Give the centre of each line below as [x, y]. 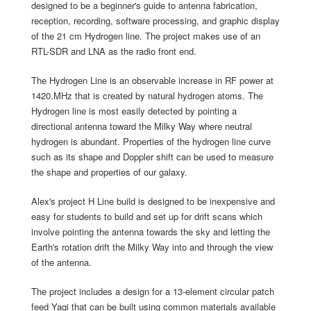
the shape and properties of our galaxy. [109, 172]
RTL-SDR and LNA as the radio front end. [114, 51]
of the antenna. [61, 262]
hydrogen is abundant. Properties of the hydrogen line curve [151, 142]
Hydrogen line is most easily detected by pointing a [134, 111]
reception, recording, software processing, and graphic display [155, 21]
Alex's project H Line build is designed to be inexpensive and [153, 201]
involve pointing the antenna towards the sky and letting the [151, 232]
